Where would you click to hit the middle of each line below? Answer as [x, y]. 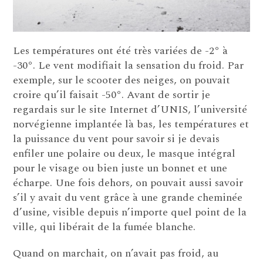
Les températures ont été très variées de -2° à [121, 51]
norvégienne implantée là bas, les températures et [131, 124]
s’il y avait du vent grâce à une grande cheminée [128, 198]
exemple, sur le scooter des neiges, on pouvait [122, 80]
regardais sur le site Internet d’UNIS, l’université [130, 110]
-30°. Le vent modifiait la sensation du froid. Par [129, 66]
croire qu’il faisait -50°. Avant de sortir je [112, 95]
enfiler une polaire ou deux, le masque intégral [124, 154]
